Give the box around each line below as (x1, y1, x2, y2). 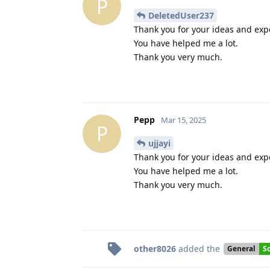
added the (176, 242, 222, 254)
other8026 (134, 242, 176, 254)
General (227, 243, 256, 254)
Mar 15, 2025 (161, 114, 206, 125)
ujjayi (148, 137, 171, 149)
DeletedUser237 (148, 9, 214, 21)
